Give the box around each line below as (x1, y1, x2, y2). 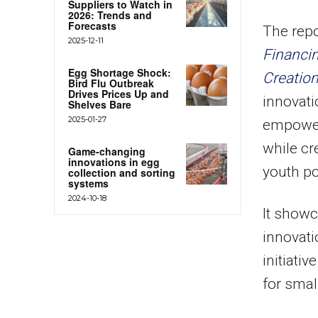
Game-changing (68, 143, 146, 158)
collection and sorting (68, 165, 175, 180)
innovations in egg (68, 154, 160, 169)
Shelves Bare (68, 97, 131, 111)
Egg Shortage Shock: (68, 65, 171, 79)
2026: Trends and (68, 7, 152, 22)
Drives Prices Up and (68, 86, 169, 101)
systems (68, 175, 109, 190)
